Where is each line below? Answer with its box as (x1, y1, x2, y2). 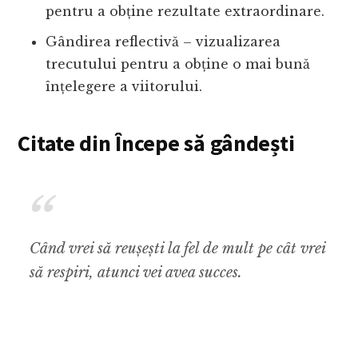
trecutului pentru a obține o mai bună (46, 56, 311, 73)
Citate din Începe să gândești (18, 129, 295, 158)
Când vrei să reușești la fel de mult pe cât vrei (30, 240, 326, 258)
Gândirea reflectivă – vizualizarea (46, 34, 281, 50)
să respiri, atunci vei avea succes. (30, 264, 243, 282)
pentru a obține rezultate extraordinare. (46, 3, 325, 20)
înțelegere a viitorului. (46, 78, 203, 95)
